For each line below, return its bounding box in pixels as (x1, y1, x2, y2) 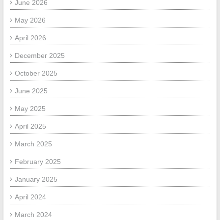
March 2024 (14, 211, 52, 219)
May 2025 (14, 105, 46, 113)
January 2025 (14, 175, 57, 184)
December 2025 (14, 52, 65, 60)
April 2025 (14, 122, 46, 131)
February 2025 (14, 158, 61, 166)
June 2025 (14, 87, 48, 95)
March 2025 (14, 140, 52, 148)
